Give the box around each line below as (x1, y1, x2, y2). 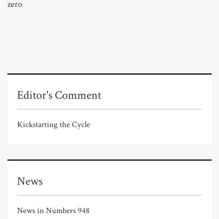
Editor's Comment (17, 87, 101, 103)
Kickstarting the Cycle (17, 119, 90, 130)
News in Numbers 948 (17, 205, 89, 216)
